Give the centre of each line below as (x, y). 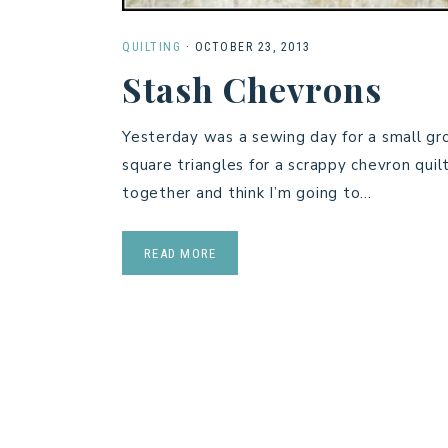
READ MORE (180, 254)
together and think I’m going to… (247, 193)
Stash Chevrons (252, 89)
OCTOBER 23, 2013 (252, 47)
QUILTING (151, 47)
